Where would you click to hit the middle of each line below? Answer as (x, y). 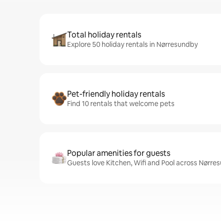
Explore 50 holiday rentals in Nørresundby (132, 44)
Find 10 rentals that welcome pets (121, 104)
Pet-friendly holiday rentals (116, 94)
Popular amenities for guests (119, 153)
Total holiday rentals (104, 35)
